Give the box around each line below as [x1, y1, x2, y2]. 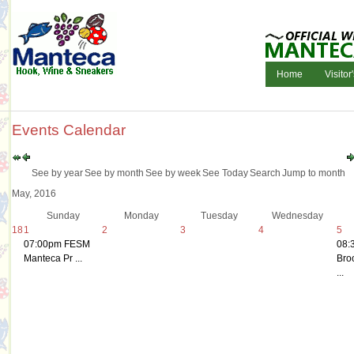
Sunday [46, 209, 80, 221]
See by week [145, 167, 201, 179]
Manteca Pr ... [24, 252, 82, 264]
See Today [202, 167, 248, 179]
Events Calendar [12, 122, 126, 138]
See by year [32, 167, 83, 179]
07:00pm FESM [24, 238, 90, 250]
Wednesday [272, 209, 323, 221]
